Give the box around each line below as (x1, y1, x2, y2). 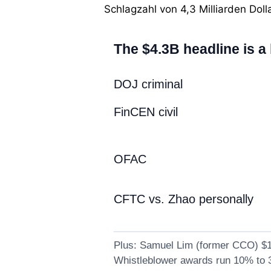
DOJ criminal (113, 77, 183, 91)
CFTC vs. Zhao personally (113, 192, 253, 206)
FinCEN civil (113, 105, 178, 119)
